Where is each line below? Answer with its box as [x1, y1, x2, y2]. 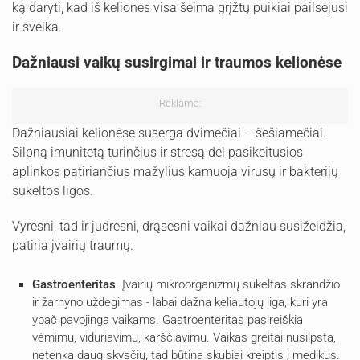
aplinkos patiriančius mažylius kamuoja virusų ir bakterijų [12, 163, 338, 179]
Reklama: [158, 96, 202, 109]
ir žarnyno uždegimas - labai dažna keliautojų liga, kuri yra [32, 294, 328, 309]
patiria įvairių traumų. [12, 237, 133, 253]
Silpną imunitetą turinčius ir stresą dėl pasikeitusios [12, 144, 303, 160]
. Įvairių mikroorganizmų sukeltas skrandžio [116, 276, 340, 292]
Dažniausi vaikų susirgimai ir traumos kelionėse [12, 52, 342, 72]
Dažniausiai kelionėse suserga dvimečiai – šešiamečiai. [12, 125, 326, 141]
